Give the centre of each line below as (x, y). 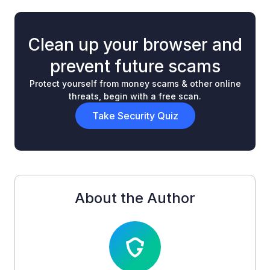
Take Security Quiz (135, 116)
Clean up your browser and (135, 45)
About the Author (135, 198)
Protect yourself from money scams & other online (135, 83)
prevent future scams (135, 66)
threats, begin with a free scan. (135, 96)
